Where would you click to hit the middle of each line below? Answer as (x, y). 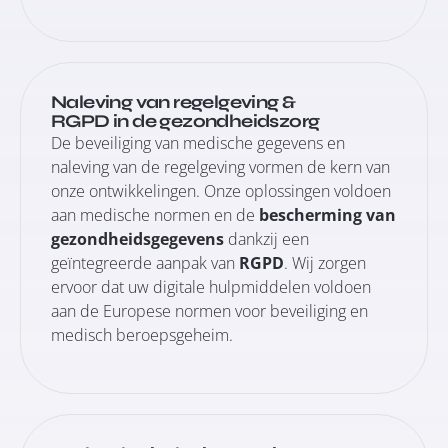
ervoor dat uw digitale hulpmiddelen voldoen (211, 287)
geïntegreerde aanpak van (145, 263)
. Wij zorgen (325, 263)
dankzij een (266, 239)
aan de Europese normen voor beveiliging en (209, 311)
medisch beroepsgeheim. (142, 335)
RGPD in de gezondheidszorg (185, 121)
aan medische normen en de (155, 215)
